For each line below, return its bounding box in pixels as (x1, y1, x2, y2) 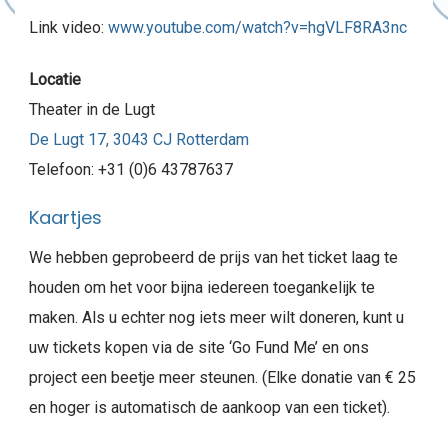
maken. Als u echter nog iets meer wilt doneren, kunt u (29, 308, 404, 327)
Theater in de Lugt (29, 100, 155, 119)
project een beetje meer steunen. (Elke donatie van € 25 (29, 368, 416, 387)
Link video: (29, 18, 108, 37)
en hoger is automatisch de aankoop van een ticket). (29, 398, 390, 417)
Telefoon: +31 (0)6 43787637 (29, 160, 233, 179)
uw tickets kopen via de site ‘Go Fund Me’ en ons (29, 338, 369, 357)
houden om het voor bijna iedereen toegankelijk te (29, 278, 375, 297)
